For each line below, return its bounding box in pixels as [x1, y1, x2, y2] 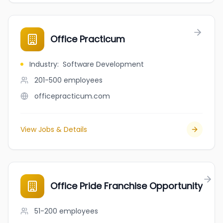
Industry [29, 59, 57, 69]
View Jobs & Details [20, 124, 87, 134]
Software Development [63, 59, 144, 69]
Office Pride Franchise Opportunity [50, 180, 203, 192]
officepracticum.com [34, 91, 110, 101]
